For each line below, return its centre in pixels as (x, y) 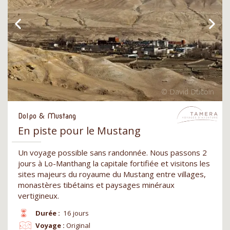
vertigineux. (39, 196)
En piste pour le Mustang (79, 131)
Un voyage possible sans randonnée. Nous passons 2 (112, 153)
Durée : (47, 213)
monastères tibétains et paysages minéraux (96, 185)
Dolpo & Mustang (47, 116)
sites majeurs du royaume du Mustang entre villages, (112, 174)
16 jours (76, 213)
